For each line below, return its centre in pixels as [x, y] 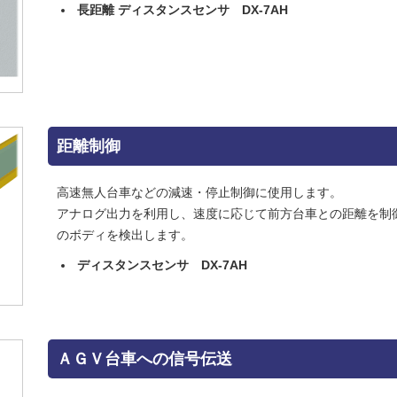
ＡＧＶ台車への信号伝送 [144, 358]
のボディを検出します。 [125, 234]
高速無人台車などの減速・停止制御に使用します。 [199, 192]
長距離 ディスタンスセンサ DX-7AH [183, 9]
